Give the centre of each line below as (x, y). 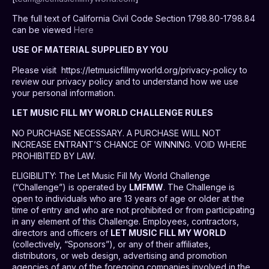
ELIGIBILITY (33, 176)
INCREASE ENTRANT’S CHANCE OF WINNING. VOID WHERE (129, 144)
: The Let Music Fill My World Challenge (132, 176)
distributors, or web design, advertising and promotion (119, 256)
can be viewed (43, 30)
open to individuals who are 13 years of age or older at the (128, 199)
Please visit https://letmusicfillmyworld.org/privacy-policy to (130, 70)
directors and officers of (61, 233)
